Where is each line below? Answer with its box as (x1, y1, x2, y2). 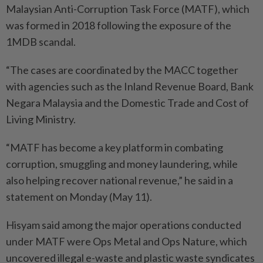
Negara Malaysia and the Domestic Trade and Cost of (6, 96, 249, 109)
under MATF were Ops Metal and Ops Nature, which (6, 235, 247, 248)
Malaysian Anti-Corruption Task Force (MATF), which (6, 2, 249, 15)
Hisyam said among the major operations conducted (6, 218, 241, 231)
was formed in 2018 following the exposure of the (6, 19, 231, 32)
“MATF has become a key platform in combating (6, 141, 223, 154)
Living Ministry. (6, 113, 76, 126)
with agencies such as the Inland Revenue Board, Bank (6, 80, 254, 93)
